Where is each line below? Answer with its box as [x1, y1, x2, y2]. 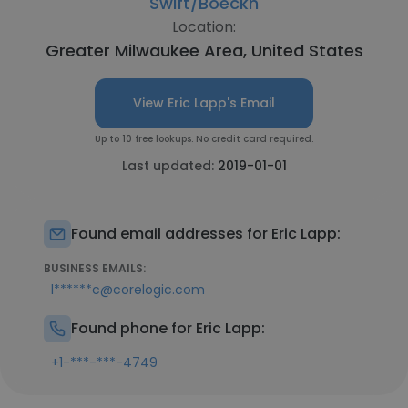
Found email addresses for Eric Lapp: [71, 223, 341, 244]
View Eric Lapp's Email [133, 94, 275, 112]
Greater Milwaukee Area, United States [45, 39, 363, 62]
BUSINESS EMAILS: [44, 260, 146, 276]
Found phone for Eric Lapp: [71, 318, 265, 339]
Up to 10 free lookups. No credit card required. [95, 132, 313, 146]
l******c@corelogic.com [51, 280, 205, 299]
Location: [172, 16, 236, 37]
